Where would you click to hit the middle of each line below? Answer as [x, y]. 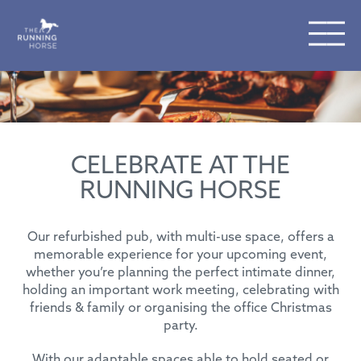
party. [180, 326]
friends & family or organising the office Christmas [180, 308]
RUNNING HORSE [180, 192]
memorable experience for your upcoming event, [180, 255]
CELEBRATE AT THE [180, 167]
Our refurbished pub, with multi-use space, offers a [180, 237]
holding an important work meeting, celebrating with [180, 290]
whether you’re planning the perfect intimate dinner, [180, 273]
